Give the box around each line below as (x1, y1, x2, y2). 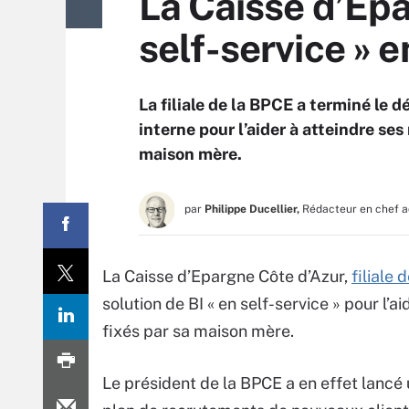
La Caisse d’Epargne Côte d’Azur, (102, 267, 351, 286)
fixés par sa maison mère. (102, 321, 294, 341)
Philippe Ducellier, (204, 203, 299, 215)
